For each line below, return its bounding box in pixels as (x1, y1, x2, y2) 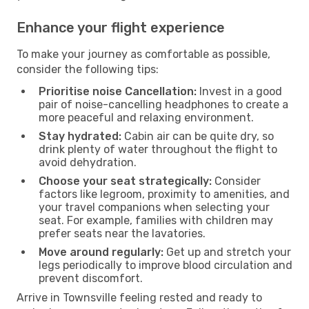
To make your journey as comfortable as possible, (17, 47, 270, 61)
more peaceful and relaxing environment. (39, 110, 254, 124)
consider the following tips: (17, 62, 159, 76)
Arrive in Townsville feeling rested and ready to (17, 290, 262, 304)
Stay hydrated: (39, 129, 121, 143)
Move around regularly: (39, 245, 163, 259)
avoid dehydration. (39, 155, 137, 169)
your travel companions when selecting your (39, 200, 270, 214)
